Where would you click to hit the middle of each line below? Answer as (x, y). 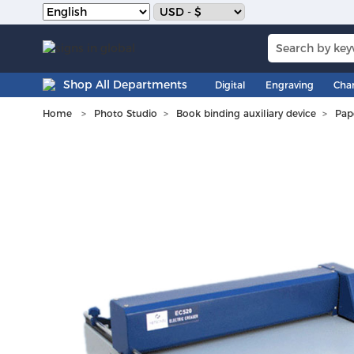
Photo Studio (125, 113)
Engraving (289, 85)
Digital (230, 85)
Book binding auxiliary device (246, 113)
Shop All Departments (125, 84)
